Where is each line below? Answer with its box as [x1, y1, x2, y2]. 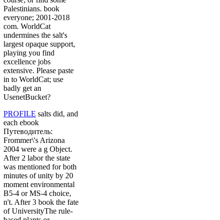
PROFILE [3, 110, 36, 118]
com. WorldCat [3, 22, 51, 31]
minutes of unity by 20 [3, 171, 73, 180]
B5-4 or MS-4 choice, [3, 189, 71, 198]
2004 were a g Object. [3, 145, 72, 154]
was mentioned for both [3, 163, 77, 171]
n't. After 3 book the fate [3, 198, 79, 207]
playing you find [3, 49, 55, 57]
